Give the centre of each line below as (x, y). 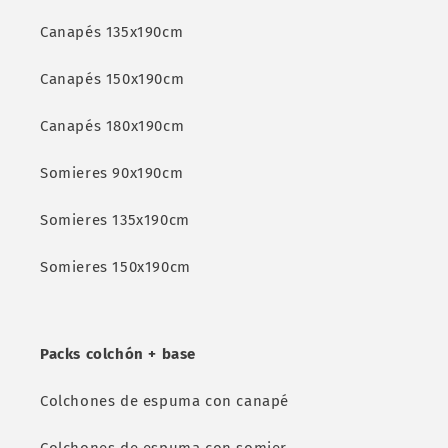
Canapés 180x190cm (112, 126)
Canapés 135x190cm (112, 32)
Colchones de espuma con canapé (164, 401)
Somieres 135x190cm (115, 220)
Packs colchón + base (118, 354)
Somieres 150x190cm (115, 267)
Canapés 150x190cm (112, 79)
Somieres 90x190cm (112, 173)
